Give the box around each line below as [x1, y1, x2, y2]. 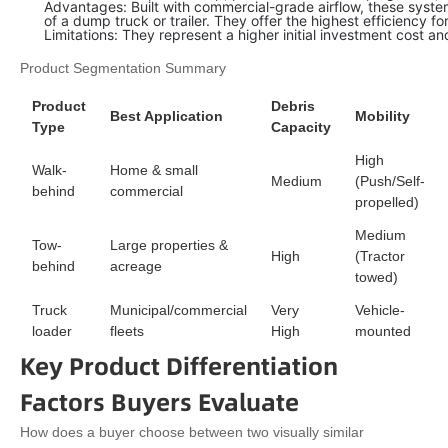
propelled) [355, 194, 419, 211]
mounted [355, 323, 411, 340]
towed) [355, 269, 398, 286]
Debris [271, 98, 315, 115]
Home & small [110, 162, 198, 179]
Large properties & [110, 237, 228, 254]
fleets [110, 323, 144, 340]
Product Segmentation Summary [20, 60, 226, 77]
